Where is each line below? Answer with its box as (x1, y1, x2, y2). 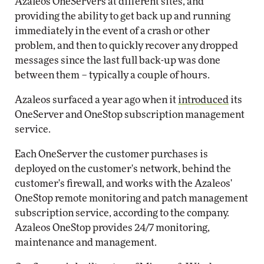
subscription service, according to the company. (15, 208, 229, 218)
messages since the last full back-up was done (15, 55, 220, 65)
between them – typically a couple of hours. (15, 70, 210, 80)
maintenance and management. (15, 237, 157, 247)
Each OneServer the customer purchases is (15, 149, 208, 159)
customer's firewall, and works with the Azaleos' (15, 179, 232, 189)
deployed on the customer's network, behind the (15, 164, 231, 174)
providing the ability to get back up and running (15, 11, 230, 21)
